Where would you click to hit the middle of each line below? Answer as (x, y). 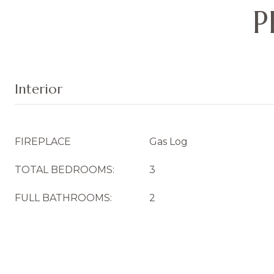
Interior (39, 89)
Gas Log (168, 142)
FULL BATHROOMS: (63, 198)
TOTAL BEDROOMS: (65, 170)
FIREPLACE (43, 142)
